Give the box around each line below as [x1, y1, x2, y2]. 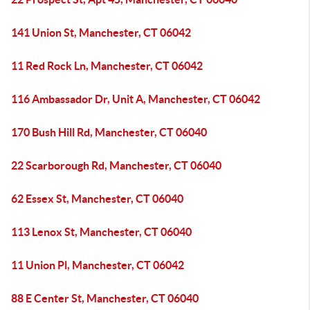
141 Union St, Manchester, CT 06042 [11, 26, 191, 39]
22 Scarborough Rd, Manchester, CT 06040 [11, 159, 221, 172]
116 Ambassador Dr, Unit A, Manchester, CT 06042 [11, 93, 260, 105]
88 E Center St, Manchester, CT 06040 [11, 292, 199, 304]
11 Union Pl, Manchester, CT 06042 [11, 259, 184, 271]
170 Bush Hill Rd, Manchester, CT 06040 [11, 126, 207, 138]
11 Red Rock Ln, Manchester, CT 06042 [11, 60, 203, 72]
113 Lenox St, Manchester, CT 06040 [11, 226, 192, 238]
